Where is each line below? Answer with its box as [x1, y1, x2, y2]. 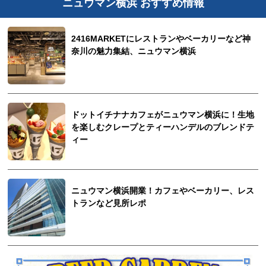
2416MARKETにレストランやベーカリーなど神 [71, 34, 251, 44]
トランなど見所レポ [71, 199, 147, 208]
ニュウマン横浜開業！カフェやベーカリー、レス [71, 186, 255, 196]
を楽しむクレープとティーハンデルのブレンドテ [71, 123, 255, 132]
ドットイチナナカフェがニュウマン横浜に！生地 [71, 110, 255, 120]
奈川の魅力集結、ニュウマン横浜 [71, 47, 197, 56]
